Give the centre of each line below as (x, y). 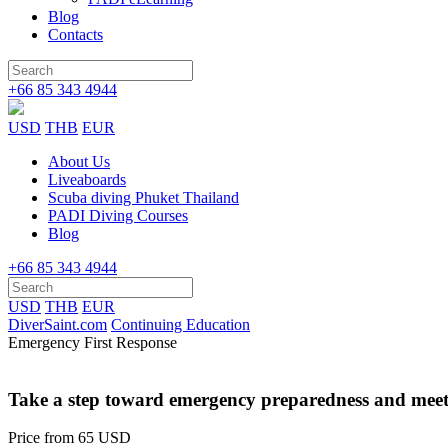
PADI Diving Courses (118, 215)
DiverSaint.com (57, 324)
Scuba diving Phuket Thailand (143, 197)
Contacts (75, 34)
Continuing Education (180, 324)
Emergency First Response (92, 342)
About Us (79, 161)
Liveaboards (87, 179)
